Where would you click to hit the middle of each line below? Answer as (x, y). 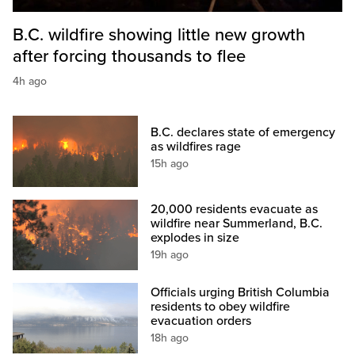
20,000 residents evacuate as (235, 209)
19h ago (170, 254)
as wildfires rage (196, 147)
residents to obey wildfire (221, 306)
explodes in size (195, 237)
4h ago (30, 82)
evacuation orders (201, 321)
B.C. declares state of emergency (243, 133)
